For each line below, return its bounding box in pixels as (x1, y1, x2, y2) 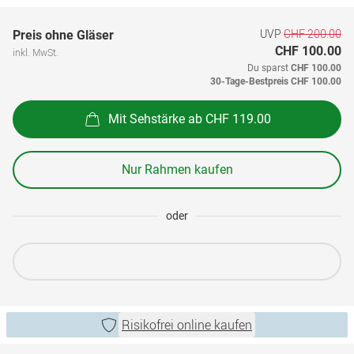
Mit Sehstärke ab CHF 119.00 (108, 111, 271, 126)
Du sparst (247, 62, 291, 73)
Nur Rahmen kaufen (121, 162, 233, 177)
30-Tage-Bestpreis (210, 76, 288, 87)
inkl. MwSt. (13, 46, 58, 58)
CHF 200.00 (284, 26, 341, 41)
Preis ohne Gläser (13, 28, 114, 43)
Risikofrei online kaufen (122, 316, 252, 333)
